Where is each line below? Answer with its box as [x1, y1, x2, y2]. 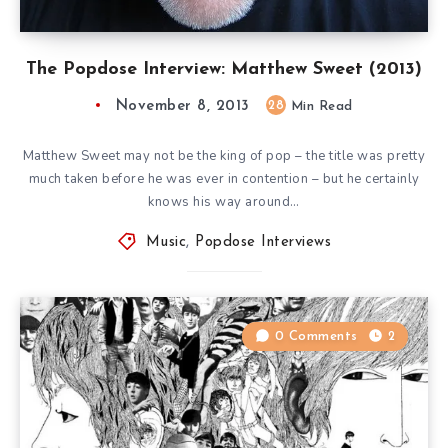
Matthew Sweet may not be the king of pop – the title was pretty [22, 146, 426, 165]
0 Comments [274, 329, 358, 343]
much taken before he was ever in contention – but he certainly [28, 169, 420, 188]
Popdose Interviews [195, 234, 331, 250]
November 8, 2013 [115, 98, 250, 114]
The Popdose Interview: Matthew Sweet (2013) [26, 59, 422, 79]
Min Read [286, 99, 353, 113]
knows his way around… [148, 192, 300, 211]
